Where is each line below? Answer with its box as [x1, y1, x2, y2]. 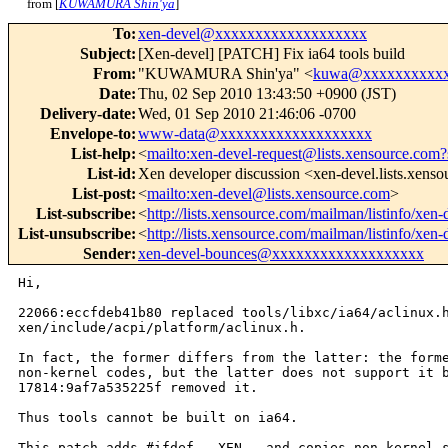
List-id [87, 165, 131, 183]
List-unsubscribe [18, 225, 131, 243]
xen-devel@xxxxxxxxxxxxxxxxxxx [138, 25, 367, 43]
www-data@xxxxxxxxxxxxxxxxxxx [138, 125, 372, 143]
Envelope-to [50, 125, 131, 143]
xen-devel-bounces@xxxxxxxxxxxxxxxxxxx [138, 245, 424, 263]
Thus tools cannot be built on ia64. [18, 410, 298, 426]
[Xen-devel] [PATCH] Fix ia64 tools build [138, 45, 405, 63]
